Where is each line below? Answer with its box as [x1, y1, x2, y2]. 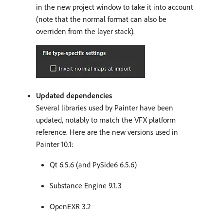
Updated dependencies [36, 90, 112, 100]
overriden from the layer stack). [36, 26, 135, 36]
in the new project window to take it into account [36, 1, 193, 12]
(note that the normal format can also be [36, 14, 166, 24]
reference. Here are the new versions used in [36, 127, 178, 137]
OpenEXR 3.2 [50, 201, 91, 211]
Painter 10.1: [36, 139, 73, 149]
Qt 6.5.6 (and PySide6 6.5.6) [50, 159, 137, 169]
